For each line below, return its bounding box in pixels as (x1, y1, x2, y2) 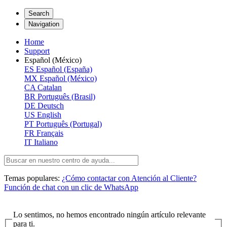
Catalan (37, 83, 62, 92)
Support (24, 47, 50, 55)
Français (36, 129, 63, 137)
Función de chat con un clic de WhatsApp (4, 183, 138, 192)
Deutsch (37, 101, 64, 110)
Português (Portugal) (36, 120, 102, 128)
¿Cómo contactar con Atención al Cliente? (62, 174, 197, 182)
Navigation (28, 20, 59, 28)
